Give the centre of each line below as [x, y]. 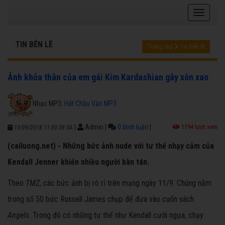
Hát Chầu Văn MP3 [90, 103]
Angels [18, 215]
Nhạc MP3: [48, 103]
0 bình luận [133, 127]
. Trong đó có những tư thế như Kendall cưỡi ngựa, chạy [116, 215]
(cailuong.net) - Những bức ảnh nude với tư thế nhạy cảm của [111, 146]
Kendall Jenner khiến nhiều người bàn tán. [78, 162]
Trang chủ [160, 47]
